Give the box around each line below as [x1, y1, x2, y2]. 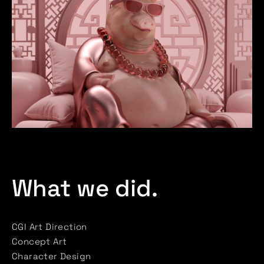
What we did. [11, 173, 158, 204]
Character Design [11, 250, 91, 262]
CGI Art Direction [11, 221, 87, 233]
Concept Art [11, 236, 67, 247]
